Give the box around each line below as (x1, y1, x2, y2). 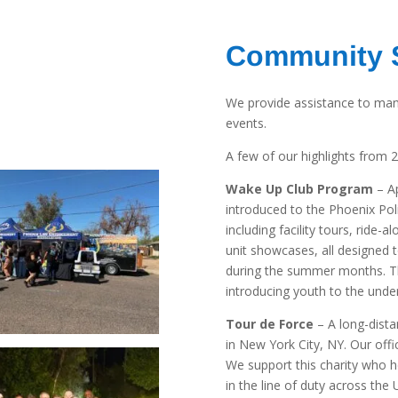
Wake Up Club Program (225, 180, 373, 197)
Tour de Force (225, 315, 314, 332)
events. (225, 115, 267, 131)
